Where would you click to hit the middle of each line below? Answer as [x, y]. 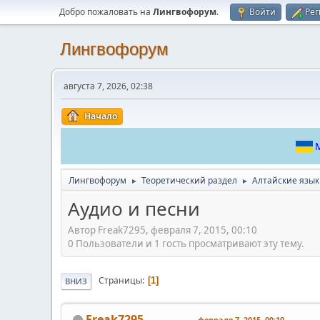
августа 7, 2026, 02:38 [108, 86]
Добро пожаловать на [106, 12]
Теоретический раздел [189, 180]
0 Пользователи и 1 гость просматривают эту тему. [186, 243]
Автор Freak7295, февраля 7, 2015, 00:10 [162, 230]
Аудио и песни [134, 209]
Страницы [120, 281]
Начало [101, 116]
